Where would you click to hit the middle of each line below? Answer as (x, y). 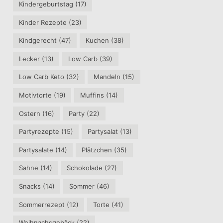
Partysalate (36, 150)
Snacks (30, 186)
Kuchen (98, 41)
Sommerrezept (42, 204)
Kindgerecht (38, 41)
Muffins (92, 95)
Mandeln (107, 77)
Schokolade (85, 168)
